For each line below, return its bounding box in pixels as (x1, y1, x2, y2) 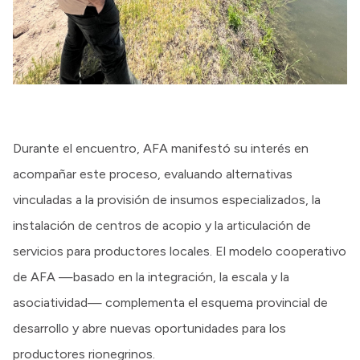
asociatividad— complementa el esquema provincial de (13, 295, 328, 311)
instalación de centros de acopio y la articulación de (13, 218, 311, 234)
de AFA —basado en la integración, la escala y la (13, 269, 289, 285)
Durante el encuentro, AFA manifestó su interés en (13, 141, 309, 157)
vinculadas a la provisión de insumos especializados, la (13, 192, 321, 208)
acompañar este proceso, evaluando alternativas (13, 166, 292, 182)
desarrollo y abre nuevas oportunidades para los (13, 321, 286, 337)
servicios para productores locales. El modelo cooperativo (13, 243, 346, 260)
